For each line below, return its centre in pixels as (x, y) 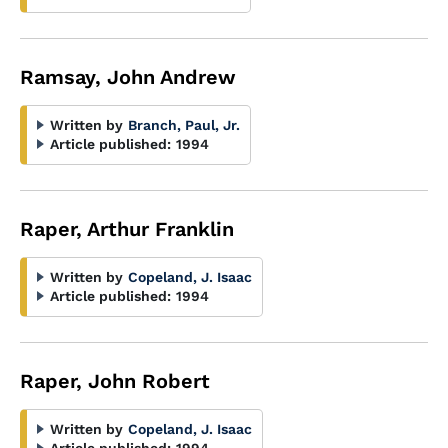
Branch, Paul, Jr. (184, 125)
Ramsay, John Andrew (128, 77)
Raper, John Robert (115, 381)
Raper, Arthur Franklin (127, 229)
